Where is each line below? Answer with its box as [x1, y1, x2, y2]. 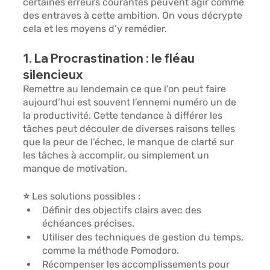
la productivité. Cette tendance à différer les [23, 110, 225, 122]
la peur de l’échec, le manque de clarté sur [43, 136, 237, 148]
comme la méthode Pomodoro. [42, 245, 180, 257]
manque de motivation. [23, 163, 128, 175]
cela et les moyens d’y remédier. [23, 23, 170, 35]
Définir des [42, 204, 93, 216]
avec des [161, 204, 204, 216]
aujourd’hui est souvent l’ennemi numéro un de [23, 96, 239, 108]
